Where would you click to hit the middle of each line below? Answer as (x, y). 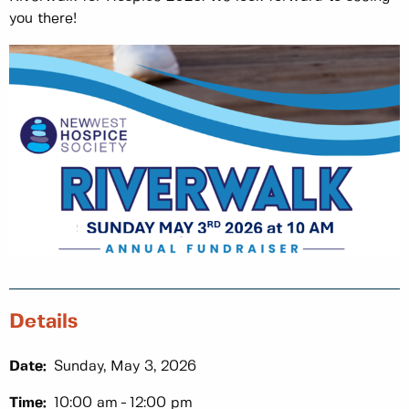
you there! (43, 18)
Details (43, 321)
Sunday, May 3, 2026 (125, 366)
